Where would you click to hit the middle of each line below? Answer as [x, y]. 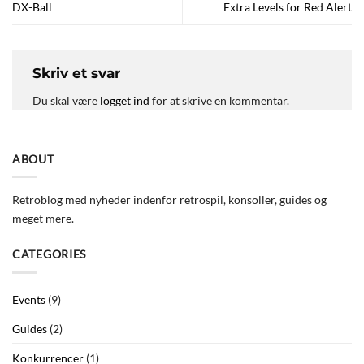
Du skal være [66, 100]
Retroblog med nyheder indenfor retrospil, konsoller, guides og [169, 199]
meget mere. [43, 218]
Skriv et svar [76, 73]
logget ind [125, 100]
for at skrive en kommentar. [219, 100]
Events [29, 300]
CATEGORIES [50, 254]
